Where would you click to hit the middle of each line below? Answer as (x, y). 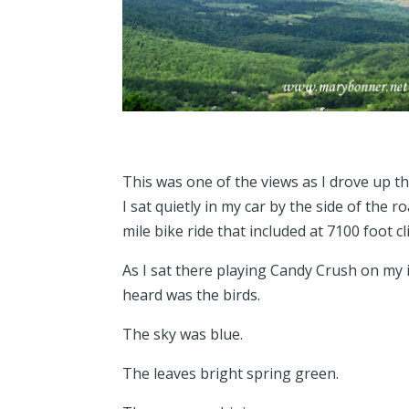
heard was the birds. (192, 295)
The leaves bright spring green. (231, 374)
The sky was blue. (185, 335)
